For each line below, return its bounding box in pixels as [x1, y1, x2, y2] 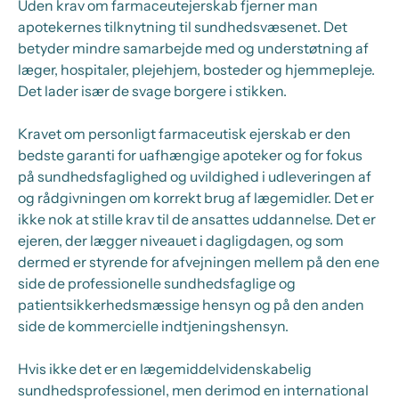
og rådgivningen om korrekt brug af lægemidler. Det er [18, 189, 374, 207]
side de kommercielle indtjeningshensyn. [18, 317, 291, 335]
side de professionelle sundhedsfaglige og [18, 274, 296, 292]
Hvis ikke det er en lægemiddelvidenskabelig [18, 360, 312, 378]
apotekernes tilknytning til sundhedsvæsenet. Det [18, 18, 347, 36]
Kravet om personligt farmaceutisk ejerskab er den [18, 125, 351, 142]
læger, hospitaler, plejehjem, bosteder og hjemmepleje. [18, 61, 375, 78]
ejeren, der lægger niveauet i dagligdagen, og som [18, 232, 344, 249]
